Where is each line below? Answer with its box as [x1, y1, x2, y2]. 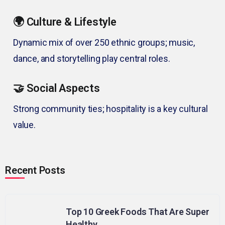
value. [13, 120, 36, 131]
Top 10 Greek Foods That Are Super [66, 206, 209, 217]
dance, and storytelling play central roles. [13, 53, 170, 64]
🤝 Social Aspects [13, 82, 100, 95]
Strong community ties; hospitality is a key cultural [13, 103, 208, 115]
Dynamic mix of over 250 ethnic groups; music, [13, 37, 195, 48]
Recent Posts [5, 164, 65, 177]
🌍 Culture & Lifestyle [13, 16, 117, 29]
